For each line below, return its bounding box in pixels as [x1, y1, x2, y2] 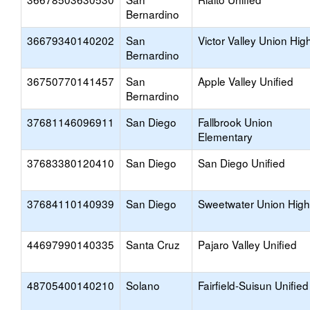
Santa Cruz [126, 237, 180, 252]
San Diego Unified [198, 155, 285, 170]
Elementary [198, 129, 253, 144]
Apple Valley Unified [198, 73, 293, 89]
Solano [126, 277, 160, 293]
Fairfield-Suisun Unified [198, 277, 309, 293]
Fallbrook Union [198, 114, 273, 129]
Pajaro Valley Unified [198, 237, 297, 252]
